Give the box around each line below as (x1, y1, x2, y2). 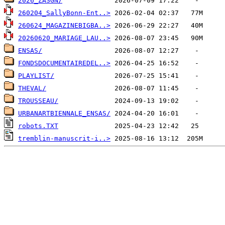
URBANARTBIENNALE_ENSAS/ (18, 109, 110, 118)
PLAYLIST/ (18, 72, 54, 80)
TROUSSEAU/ (18, 97, 58, 105)
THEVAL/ (18, 84, 46, 92)
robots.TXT (18, 122, 58, 130)
